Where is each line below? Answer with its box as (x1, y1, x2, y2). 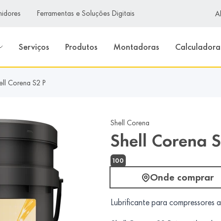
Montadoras (113, 41, 160, 52)
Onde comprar (150, 171, 214, 183)
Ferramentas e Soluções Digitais (37, 8, 135, 18)
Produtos (65, 41, 98, 52)
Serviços (19, 41, 50, 52)
